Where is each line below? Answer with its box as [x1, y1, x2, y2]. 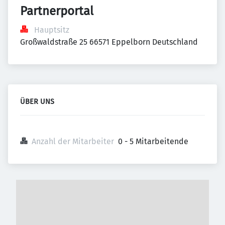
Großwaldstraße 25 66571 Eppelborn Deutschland [20, 37, 198, 47]
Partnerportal [20, 4, 93, 18]
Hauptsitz [34, 25, 69, 35]
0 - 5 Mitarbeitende [118, 137, 188, 146]
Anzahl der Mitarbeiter [32, 137, 114, 146]
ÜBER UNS [20, 97, 54, 106]
